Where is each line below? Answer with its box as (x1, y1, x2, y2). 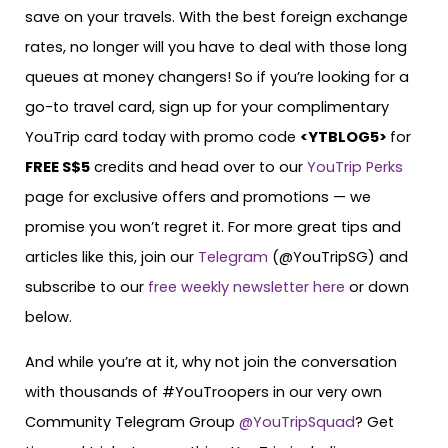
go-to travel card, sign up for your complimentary (25, 97, 389, 118)
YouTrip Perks (303, 157, 403, 178)
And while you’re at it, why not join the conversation (25, 351, 397, 372)
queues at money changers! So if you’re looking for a (25, 67, 409, 88)
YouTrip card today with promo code (25, 127, 300, 148)
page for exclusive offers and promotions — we (25, 187, 371, 208)
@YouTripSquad (239, 411, 355, 432)
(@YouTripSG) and (268, 247, 408, 268)
